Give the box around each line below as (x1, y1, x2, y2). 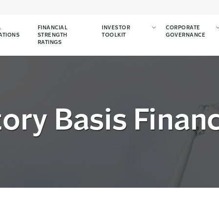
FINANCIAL (37, 25, 68, 31)
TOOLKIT (102, 33, 126, 38)
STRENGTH (37, 33, 67, 38)
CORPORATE (166, 25, 200, 31)
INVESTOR (102, 25, 131, 31)
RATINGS (37, 40, 62, 45)
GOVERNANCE (166, 33, 206, 38)
